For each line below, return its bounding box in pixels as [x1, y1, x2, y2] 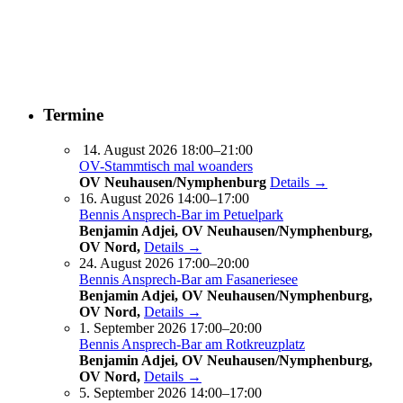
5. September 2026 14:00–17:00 [79, 384, 262, 400]
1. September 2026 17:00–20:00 [79, 319, 262, 336]
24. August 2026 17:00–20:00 [79, 255, 249, 271]
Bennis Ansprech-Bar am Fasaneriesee [79, 271, 298, 287]
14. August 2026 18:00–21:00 [83, 141, 253, 157]
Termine [43, 104, 103, 124]
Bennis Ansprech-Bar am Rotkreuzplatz [79, 336, 305, 352]
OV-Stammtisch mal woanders [79, 157, 253, 174]
